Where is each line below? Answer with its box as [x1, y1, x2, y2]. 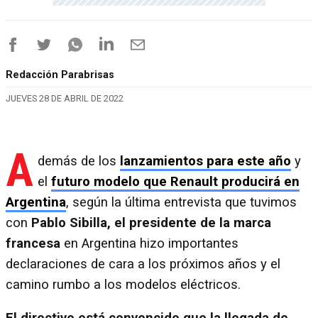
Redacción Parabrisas [6, 69, 114, 82]
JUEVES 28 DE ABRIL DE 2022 [6, 93, 124, 104]
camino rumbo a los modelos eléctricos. [6, 276, 241, 292]
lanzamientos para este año [120, 153, 291, 169]
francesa [6, 235, 60, 251]
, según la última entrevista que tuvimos [66, 194, 297, 210]
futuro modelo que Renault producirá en [51, 173, 300, 190]
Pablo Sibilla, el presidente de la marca [31, 214, 271, 231]
